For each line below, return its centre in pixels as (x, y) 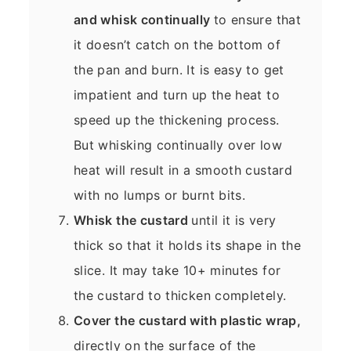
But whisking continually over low (178, 145)
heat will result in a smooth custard (183, 170)
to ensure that (257, 19)
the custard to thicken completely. (180, 295)
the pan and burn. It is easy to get (179, 69)
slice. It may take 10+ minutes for (177, 270)
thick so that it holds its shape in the (188, 245)
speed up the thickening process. (177, 119)
